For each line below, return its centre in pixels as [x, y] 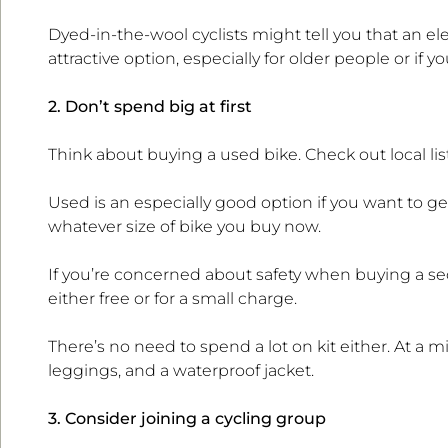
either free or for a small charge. [172, 299]
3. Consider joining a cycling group [187, 419]
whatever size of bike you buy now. [184, 227]
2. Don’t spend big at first [150, 107]
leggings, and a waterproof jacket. [181, 371]
